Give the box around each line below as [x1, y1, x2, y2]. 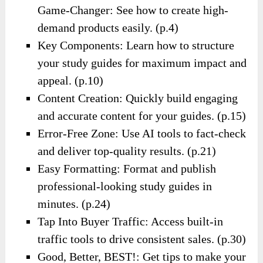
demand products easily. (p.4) [38, 21, 179, 35]
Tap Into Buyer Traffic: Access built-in [38, 215, 224, 228]
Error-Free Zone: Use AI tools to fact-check [38, 127, 247, 140]
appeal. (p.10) [38, 74, 104, 87]
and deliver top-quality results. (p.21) [38, 144, 217, 158]
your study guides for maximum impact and [38, 56, 247, 70]
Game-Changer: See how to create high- [38, 4, 229, 17]
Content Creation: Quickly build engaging [38, 92, 238, 105]
